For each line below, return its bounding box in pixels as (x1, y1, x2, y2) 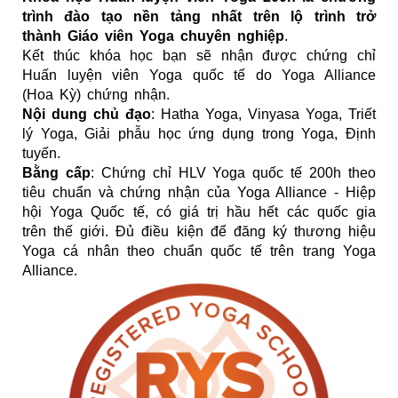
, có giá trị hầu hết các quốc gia (144, 204, 377, 220)
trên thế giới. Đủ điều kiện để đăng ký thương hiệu (22, 224, 376, 240)
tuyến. (22, 146, 60, 162)
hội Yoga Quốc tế (22, 204, 145, 220)
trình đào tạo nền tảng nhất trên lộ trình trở (22, 9, 376, 25)
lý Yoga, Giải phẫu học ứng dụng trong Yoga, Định (22, 126, 376, 142)
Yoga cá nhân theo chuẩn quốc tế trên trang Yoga (22, 243, 376, 259)
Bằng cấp (22, 165, 91, 181)
